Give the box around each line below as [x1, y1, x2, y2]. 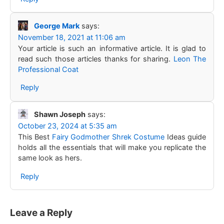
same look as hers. [17, 153, 82, 163]
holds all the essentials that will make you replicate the [17, 143, 206, 152]
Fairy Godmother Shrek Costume [51, 132, 165, 142]
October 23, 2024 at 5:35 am [17, 121, 117, 131]
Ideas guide [164, 132, 206, 142]
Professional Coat [17, 64, 78, 74]
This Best [17, 132, 52, 142]
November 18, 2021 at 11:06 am [17, 32, 125, 42]
